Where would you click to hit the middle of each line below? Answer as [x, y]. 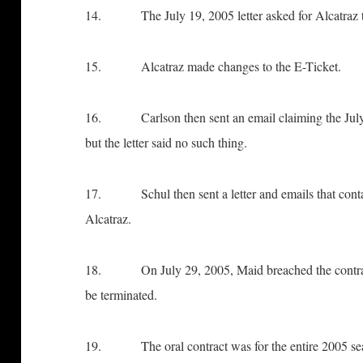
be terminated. [122, 294]
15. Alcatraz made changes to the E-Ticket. [214, 66]
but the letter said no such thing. [167, 142]
